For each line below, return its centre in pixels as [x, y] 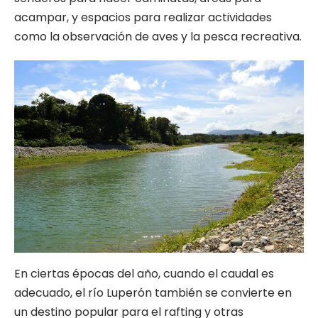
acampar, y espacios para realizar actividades [143, 18]
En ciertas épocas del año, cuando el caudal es [144, 274]
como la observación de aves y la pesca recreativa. [158, 37]
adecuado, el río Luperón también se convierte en [153, 293]
